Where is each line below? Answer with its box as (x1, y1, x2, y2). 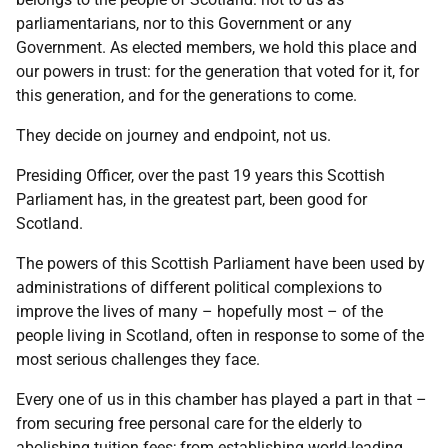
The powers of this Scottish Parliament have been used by (16, 254, 425, 273)
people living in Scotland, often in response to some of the (16, 326, 424, 345)
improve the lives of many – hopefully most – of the (16, 302, 383, 321)
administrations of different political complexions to (16, 278, 382, 297)
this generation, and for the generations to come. (16, 86, 357, 105)
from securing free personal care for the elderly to (16, 414, 362, 433)
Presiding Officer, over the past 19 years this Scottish (16, 166, 385, 185)
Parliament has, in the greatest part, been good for (16, 190, 367, 209)
